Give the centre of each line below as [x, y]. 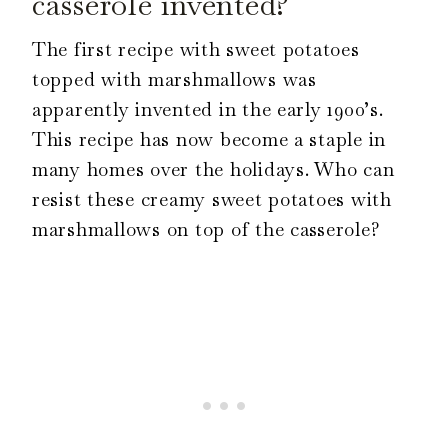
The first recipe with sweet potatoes [196, 49]
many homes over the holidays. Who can [213, 169]
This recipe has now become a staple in [209, 139]
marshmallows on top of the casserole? [209, 229]
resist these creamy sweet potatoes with [212, 199]
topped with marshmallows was [174, 79]
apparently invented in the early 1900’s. [208, 109]
